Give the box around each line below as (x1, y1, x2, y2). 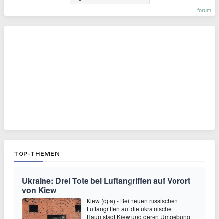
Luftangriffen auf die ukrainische (87, 204, 172, 213)
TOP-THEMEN (14, 150, 60, 158)
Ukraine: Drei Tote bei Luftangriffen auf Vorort (22, 175, 190, 187)
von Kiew (22, 184, 56, 196)
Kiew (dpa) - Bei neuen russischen (87, 197, 178, 205)
